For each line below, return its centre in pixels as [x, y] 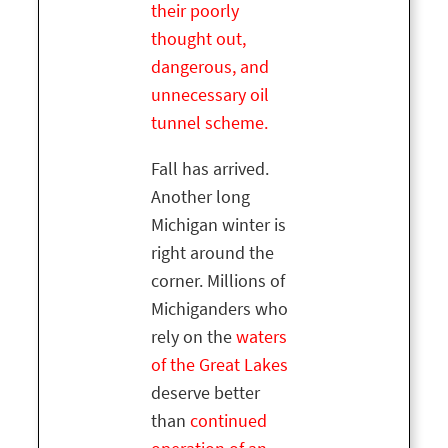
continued [228, 421]
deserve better [205, 393]
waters [261, 337]
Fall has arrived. [210, 169]
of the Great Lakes [219, 365]
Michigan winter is [218, 225]
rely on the [193, 337]
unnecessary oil [210, 95]
